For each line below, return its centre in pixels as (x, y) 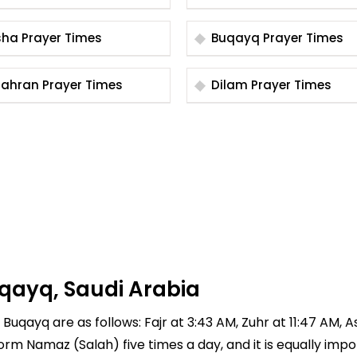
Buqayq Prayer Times (303, 38)
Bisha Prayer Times (62, 38)
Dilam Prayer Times (291, 85)
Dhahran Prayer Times (82, 85)
